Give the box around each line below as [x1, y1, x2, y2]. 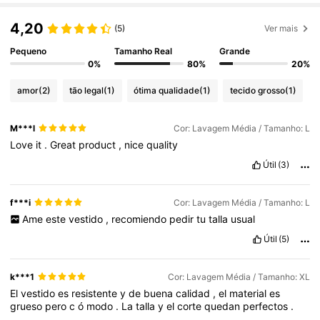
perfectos [243, 299, 291, 312]
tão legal [69, 85, 104, 96]
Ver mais [264, 22, 299, 34]
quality [146, 138, 179, 151]
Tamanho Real [114, 46, 173, 57]
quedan [204, 299, 244, 312]
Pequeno [10, 46, 47, 57]
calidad [176, 286, 214, 299]
